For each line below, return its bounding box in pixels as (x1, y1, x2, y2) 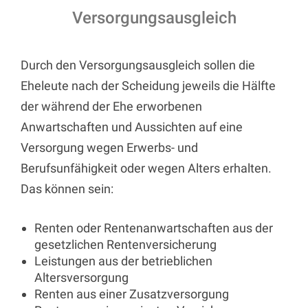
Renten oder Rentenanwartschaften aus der (34, 220, 273, 235)
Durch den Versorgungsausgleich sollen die (21, 57, 255, 72)
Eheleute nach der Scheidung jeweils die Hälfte (21, 78, 276, 93)
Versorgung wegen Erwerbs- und (21, 140, 198, 155)
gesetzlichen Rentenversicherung (34, 236, 217, 252)
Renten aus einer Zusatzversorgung (34, 286, 229, 301)
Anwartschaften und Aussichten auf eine (21, 119, 243, 134)
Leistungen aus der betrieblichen (34, 253, 212, 268)
